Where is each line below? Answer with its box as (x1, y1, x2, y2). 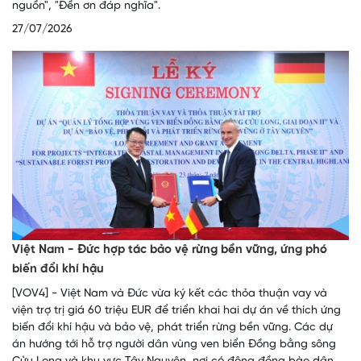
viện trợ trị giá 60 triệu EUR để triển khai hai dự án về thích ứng (12, 305, 341, 317)
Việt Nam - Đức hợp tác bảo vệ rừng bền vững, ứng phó (12, 243, 327, 257)
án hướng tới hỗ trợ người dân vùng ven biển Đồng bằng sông (12, 338, 336, 351)
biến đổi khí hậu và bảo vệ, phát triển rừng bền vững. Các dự (12, 322, 333, 334)
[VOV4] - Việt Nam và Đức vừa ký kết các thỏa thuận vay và (12, 288, 327, 301)
